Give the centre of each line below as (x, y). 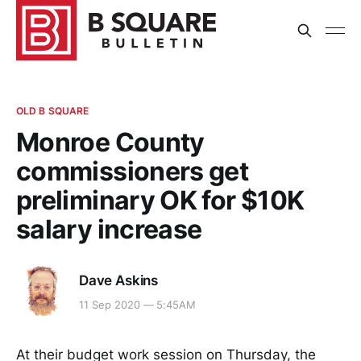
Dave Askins (119, 280)
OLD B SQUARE (53, 111)
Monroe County (110, 142)
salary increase (109, 229)
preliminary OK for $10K (160, 200)
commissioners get (133, 171)
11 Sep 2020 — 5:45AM (138, 305)
